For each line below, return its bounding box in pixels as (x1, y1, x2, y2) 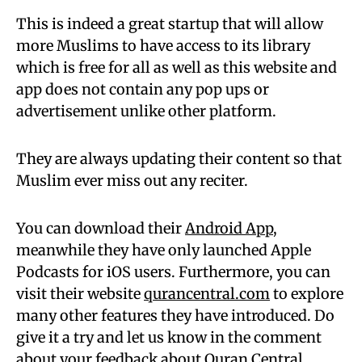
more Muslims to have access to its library (16, 36, 310, 55)
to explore (270, 284, 343, 303)
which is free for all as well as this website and (16, 57, 337, 77)
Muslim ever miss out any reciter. (16, 170, 248, 190)
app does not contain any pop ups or (16, 79, 269, 99)
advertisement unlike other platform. (16, 101, 276, 120)
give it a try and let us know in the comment (16, 327, 322, 347)
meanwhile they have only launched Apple (16, 240, 311, 259)
